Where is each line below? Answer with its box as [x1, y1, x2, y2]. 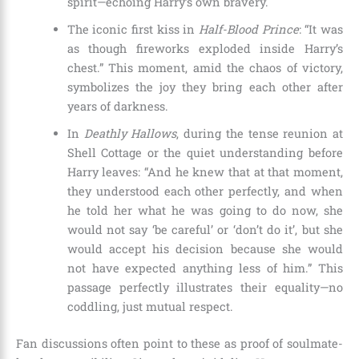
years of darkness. [67, 99, 168, 115]
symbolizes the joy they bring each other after [67, 79, 343, 95]
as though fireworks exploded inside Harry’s [67, 41, 343, 57]
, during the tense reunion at [176, 126, 344, 142]
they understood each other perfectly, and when [67, 184, 343, 200]
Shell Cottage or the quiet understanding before [67, 145, 343, 161]
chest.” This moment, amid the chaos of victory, [67, 60, 343, 76]
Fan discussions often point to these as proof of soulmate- [16, 336, 343, 352]
